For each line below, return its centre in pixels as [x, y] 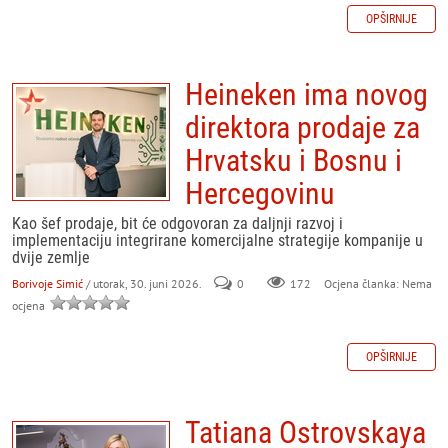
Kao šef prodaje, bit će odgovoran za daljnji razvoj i [177, 223]
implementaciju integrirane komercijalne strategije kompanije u [217, 240]
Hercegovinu [260, 193]
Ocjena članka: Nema [376, 283]
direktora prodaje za [302, 127]
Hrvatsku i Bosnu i [293, 160]
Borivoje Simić [47, 283]
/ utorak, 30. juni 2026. [143, 283]
